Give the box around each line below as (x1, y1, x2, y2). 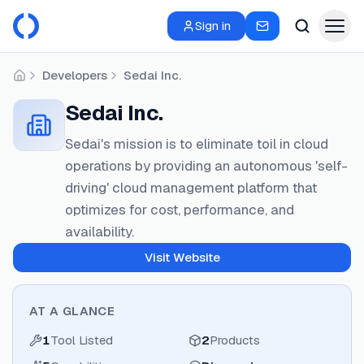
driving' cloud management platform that (65, 179, 317, 197)
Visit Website (144, 249, 220, 265)
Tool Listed (50, 332, 113, 348)
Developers (42, 67, 107, 83)
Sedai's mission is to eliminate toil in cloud (65, 135, 328, 153)
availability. (65, 223, 134, 240)
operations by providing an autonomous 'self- (65, 157, 348, 175)
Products (210, 332, 260, 348)
